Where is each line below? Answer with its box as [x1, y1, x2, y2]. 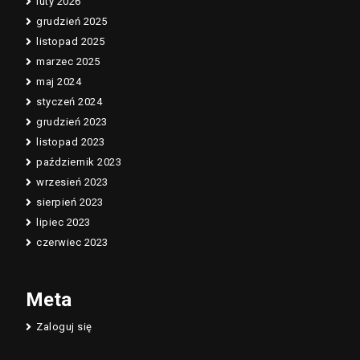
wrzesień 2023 [36, 175, 108, 188]
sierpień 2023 [36, 195, 104, 208]
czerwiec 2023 [36, 235, 108, 248]
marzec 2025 [36, 55, 100, 67]
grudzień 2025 [36, 14, 108, 27]
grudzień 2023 [36, 115, 108, 128]
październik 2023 [36, 155, 121, 168]
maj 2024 [36, 75, 81, 88]
